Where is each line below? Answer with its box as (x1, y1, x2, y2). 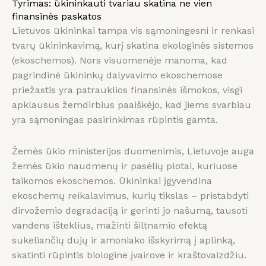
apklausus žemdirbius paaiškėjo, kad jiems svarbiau (12, 99, 251, 111)
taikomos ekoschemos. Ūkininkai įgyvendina (12, 175, 212, 187)
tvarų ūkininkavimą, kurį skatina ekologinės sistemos (12, 40, 254, 52)
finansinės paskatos (12, 11, 102, 23)
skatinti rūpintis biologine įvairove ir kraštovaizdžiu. (12, 249, 246, 261)
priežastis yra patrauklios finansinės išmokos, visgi (12, 84, 242, 96)
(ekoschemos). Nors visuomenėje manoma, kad (12, 55, 227, 66)
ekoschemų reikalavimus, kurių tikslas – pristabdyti (12, 190, 249, 202)
